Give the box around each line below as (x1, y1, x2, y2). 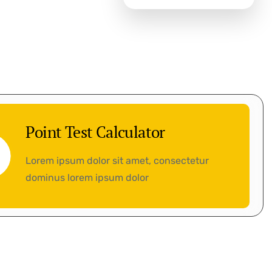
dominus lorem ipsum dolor (25, 172, 149, 183)
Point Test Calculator (25, 121, 165, 142)
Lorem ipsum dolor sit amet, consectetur (25, 155, 209, 166)
